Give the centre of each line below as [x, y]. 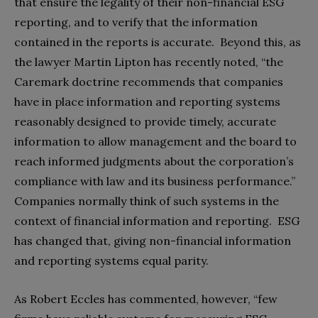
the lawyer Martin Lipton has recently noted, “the [149, 61]
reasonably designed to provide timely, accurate [145, 121]
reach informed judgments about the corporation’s [154, 161]
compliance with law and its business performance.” [155, 181]
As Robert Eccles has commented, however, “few [146, 298]
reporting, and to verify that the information [136, 22]
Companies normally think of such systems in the [147, 201]
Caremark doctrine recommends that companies [149, 81]
